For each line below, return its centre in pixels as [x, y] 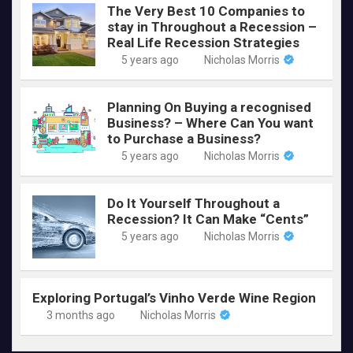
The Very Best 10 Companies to [206, 11]
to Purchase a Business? [184, 138]
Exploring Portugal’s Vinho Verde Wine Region [174, 297]
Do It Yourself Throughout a [193, 203]
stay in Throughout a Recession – [212, 26]
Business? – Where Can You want [210, 123]
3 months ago [80, 315]
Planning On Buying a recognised [209, 107]
